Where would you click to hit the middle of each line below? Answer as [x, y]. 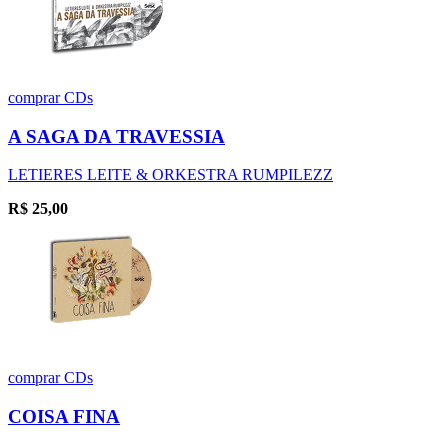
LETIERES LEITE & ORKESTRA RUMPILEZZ [170, 175]
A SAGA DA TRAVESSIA [116, 136]
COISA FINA [64, 417]
